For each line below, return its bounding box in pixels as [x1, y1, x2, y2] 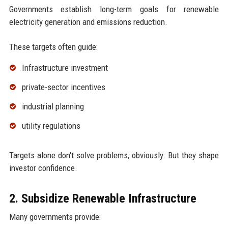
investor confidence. [9, 162, 77, 173]
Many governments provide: [9, 211, 101, 222]
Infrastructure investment [21, 63, 108, 73]
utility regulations [21, 120, 80, 131]
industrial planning [21, 101, 84, 111]
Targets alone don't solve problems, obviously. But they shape [9, 150, 219, 160]
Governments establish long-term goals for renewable [9, 4, 219, 15]
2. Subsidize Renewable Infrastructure [9, 191, 196, 206]
